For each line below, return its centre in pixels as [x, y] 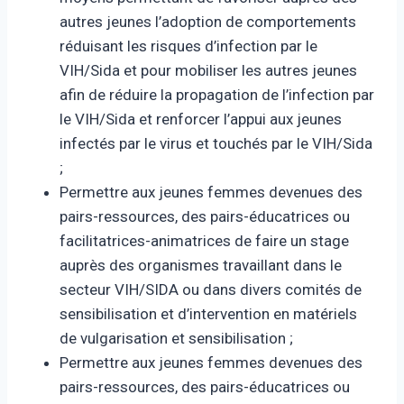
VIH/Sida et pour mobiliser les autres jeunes [208, 70]
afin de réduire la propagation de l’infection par [217, 95]
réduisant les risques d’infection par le [188, 46]
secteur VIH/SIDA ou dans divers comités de [211, 289]
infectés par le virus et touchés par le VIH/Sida [216, 143]
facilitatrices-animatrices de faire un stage [204, 241]
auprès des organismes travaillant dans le [201, 265]
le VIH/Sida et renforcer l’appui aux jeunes [201, 119]
